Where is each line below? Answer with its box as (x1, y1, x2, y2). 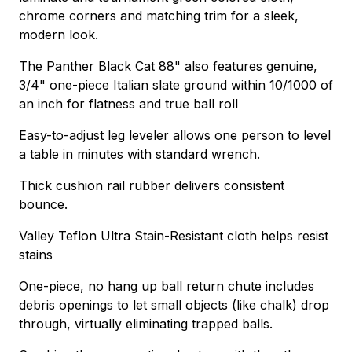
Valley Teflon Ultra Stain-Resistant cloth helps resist (19, 228, 328, 244)
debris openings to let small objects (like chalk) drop (19, 297, 329, 313)
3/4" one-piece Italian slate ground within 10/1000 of (19, 77, 333, 93)
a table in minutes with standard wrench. (19, 146, 260, 163)
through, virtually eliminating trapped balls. (19, 316, 273, 332)
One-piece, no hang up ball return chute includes (19, 278, 314, 295)
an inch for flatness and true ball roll (19, 96, 238, 112)
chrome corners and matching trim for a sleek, (19, 8, 299, 24)
